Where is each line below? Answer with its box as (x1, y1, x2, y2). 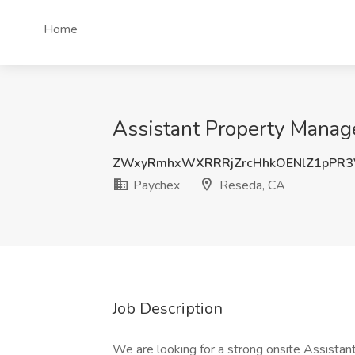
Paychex (130, 177, 180, 194)
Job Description (113, 298, 223, 319)
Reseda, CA (216, 177, 285, 194)
